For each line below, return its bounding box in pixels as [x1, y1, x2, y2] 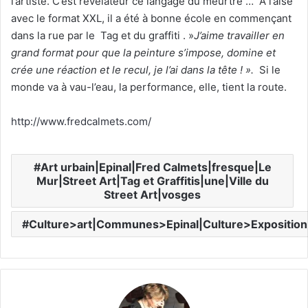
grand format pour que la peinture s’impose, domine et [11, 45, 276, 59]
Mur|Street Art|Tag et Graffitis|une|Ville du [36, 173, 269, 188]
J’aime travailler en [194, 28, 285, 42]
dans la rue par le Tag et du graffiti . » [11, 28, 194, 42]
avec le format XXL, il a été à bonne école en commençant [11, 11, 291, 25]
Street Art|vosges [104, 187, 201, 201]
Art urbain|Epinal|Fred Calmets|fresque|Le [40, 159, 272, 174]
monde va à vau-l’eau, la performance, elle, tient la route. [11, 80, 287, 93]
